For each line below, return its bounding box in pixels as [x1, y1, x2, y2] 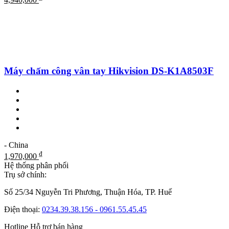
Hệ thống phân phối [4, 161, 68, 170]
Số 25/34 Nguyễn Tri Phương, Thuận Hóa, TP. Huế [4, 188, 172, 197]
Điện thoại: [4, 205, 42, 214]
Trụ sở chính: [4, 170, 47, 179]
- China [4, 140, 28, 149]
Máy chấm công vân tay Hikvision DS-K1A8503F [4, 65, 214, 77]
